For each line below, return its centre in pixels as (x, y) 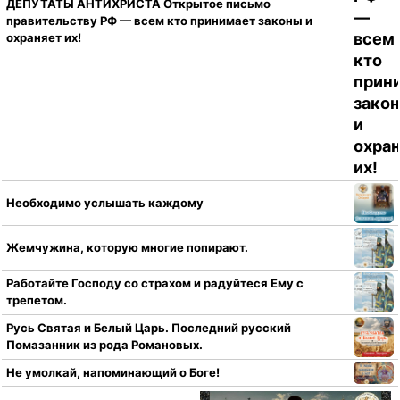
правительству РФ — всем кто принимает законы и (159, 21)
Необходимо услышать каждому (105, 202)
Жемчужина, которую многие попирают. (127, 247)
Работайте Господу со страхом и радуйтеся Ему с (155, 283)
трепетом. (37, 300)
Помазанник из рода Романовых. (104, 345)
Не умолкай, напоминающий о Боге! (113, 373)
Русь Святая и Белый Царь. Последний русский (149, 328)
